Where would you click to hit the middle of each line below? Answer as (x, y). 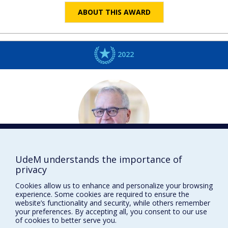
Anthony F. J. (94, 162)
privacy (31, 169)
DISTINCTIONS (114, 193)
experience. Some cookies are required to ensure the (102, 194)
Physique (114, 178)
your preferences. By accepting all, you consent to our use (111, 211)
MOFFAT (144, 162)
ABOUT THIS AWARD (114, 12)
